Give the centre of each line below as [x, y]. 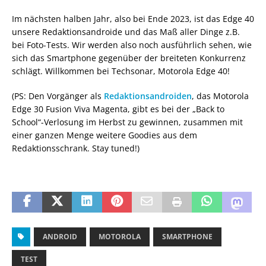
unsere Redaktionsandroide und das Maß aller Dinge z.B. [126, 31]
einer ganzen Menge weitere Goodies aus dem [104, 135]
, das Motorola [220, 96]
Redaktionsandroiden [148, 96]
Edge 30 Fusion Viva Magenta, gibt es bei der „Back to [118, 109]
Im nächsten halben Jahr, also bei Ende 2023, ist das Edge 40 [133, 18]
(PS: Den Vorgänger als [58, 96]
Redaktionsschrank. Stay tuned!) [76, 148]
